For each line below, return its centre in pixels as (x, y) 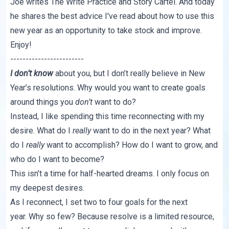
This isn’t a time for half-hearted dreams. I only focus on (110, 174)
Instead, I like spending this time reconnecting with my (108, 117)
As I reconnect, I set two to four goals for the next (99, 202)
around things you (43, 102)
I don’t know (32, 74)
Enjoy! (21, 45)
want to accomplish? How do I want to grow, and (132, 145)
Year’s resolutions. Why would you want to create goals (108, 88)
